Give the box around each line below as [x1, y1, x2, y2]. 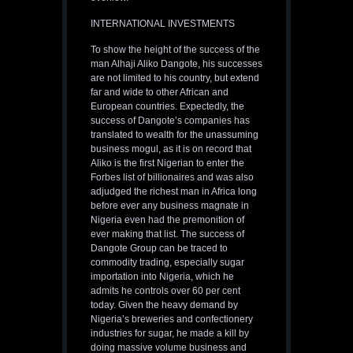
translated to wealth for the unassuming [91, 129, 258, 141]
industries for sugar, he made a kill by [91, 328, 249, 340]
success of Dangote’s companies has [91, 115, 250, 127]
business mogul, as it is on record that [91, 143, 251, 155]
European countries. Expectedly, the [91, 101, 244, 113]
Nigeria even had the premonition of [91, 214, 244, 226]
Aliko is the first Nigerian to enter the [91, 158, 244, 169]
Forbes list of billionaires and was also [91, 172, 254, 184]
